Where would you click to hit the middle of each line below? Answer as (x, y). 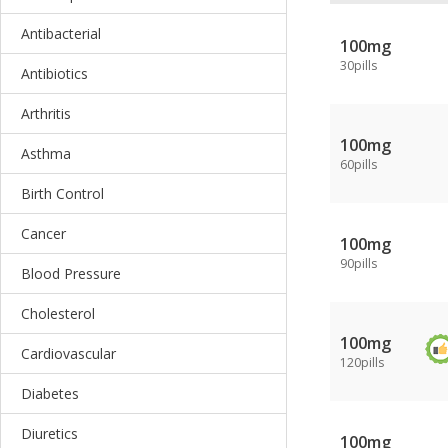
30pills (358, 65)
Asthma (46, 153)
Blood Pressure (71, 273)
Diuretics (49, 433)
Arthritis (46, 113)
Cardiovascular (68, 353)
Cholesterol (58, 313)
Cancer (43, 233)
